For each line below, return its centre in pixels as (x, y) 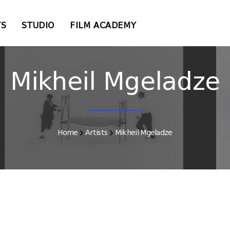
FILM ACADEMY (103, 25)
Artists (97, 132)
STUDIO (38, 25)
